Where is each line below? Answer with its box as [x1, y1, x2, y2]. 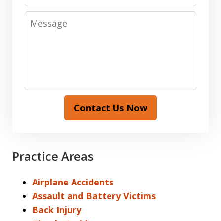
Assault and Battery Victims [32, 189, 156, 202]
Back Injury [32, 203, 81, 216]
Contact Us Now [74, 101, 147, 113]
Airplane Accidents [32, 176, 113, 188]
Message [24, 11, 64, 24]
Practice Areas [12, 147, 94, 164]
